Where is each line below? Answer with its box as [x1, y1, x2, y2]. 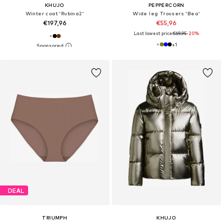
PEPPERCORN [148, 2, 184, 8]
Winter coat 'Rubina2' [25, 10, 84, 17]
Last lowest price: [134, 31, 173, 37]
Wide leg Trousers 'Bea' [133, 10, 200, 17]
